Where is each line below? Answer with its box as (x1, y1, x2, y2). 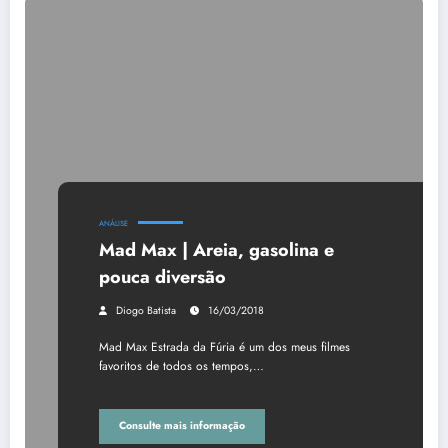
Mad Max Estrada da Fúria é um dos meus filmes (99, 337, 350, 356)
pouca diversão (99, 263, 226, 290)
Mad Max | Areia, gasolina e (99, 236, 334, 263)
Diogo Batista (116, 302, 176, 318)
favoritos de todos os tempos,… (99, 356, 264, 375)
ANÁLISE (99, 217, 128, 229)
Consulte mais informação (119, 418, 245, 434)
